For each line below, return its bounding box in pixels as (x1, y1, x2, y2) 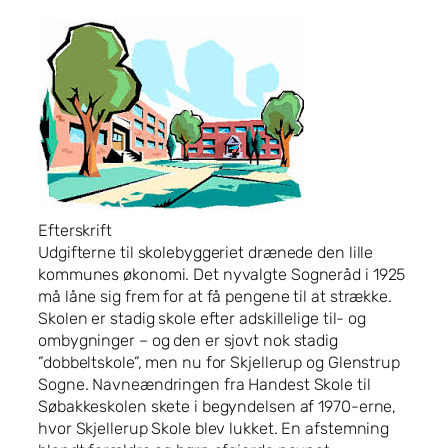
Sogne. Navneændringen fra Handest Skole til (38, 374, 371, 394)
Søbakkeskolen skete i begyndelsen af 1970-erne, (38, 396, 397, 416)
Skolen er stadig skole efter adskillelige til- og (38, 308, 367, 328)
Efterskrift (38, 220, 112, 240)
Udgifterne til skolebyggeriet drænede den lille (38, 242, 374, 262)
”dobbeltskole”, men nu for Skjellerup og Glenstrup (38, 352, 400, 372)
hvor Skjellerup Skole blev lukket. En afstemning (38, 418, 390, 438)
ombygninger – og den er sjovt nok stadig (38, 330, 338, 350)
